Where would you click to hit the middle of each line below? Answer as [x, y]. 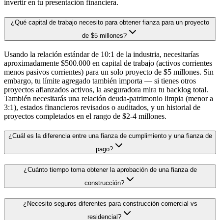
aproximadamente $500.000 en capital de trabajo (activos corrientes [108, 63]
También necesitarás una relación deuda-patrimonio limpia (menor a [109, 98]
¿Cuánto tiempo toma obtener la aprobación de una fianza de [110, 170]
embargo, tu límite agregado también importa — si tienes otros [100, 81]
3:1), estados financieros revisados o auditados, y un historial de [102, 107]
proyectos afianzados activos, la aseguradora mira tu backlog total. [106, 89]
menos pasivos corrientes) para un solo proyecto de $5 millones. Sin [109, 72]
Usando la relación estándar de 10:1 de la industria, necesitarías [101, 54]
